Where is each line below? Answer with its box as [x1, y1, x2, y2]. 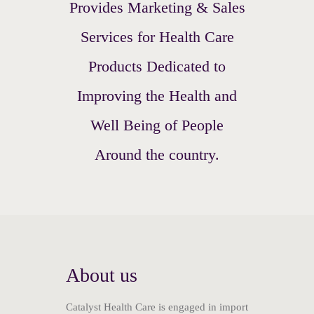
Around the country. [95, 146, 219, 163]
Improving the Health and [77, 87, 237, 104]
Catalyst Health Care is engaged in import [66, 301, 248, 313]
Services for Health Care [80, 28, 234, 46]
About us [66, 264, 137, 286]
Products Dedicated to [88, 57, 226, 75]
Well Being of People [90, 116, 224, 134]
